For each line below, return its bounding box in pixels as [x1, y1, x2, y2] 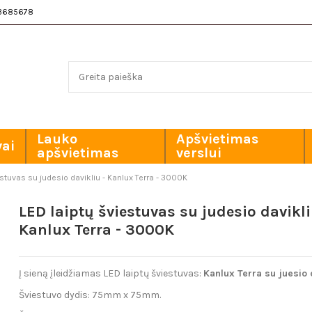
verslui [176, 145, 221, 162]
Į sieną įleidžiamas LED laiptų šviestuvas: [19, 267, 204, 280]
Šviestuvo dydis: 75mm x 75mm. [19, 288, 162, 301]
